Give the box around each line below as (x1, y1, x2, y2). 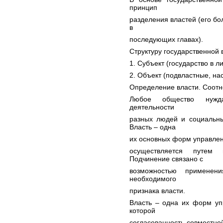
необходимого (129, 175, 176, 183)
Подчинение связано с (129, 155, 203, 163)
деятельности (129, 103, 174, 111)
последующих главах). (129, 35, 203, 43)
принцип (129, 3, 157, 11)
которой (129, 207, 155, 215)
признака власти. (129, 187, 185, 195)
